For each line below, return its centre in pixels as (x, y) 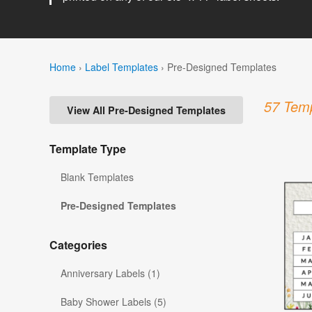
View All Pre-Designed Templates (146, 110)
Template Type (88, 149)
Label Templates (122, 67)
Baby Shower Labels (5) (114, 302)
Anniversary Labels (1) (110, 273)
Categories (78, 245)
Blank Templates (97, 177)
